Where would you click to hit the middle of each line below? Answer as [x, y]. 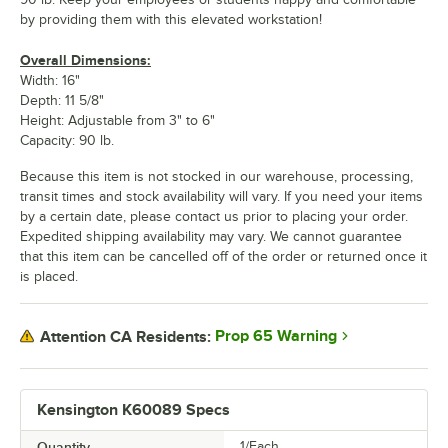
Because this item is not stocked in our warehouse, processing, [216, 177]
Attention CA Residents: [125, 336]
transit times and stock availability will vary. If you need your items [221, 197]
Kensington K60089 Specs [133, 410]
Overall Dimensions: [85, 60]
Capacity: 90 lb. [67, 141]
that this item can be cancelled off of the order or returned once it [223, 257]
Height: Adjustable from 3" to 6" [117, 121]
